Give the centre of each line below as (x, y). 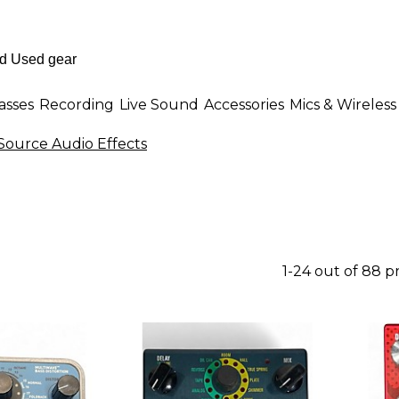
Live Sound (159, 104)
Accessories (244, 104)
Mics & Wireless (343, 104)
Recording (77, 104)
